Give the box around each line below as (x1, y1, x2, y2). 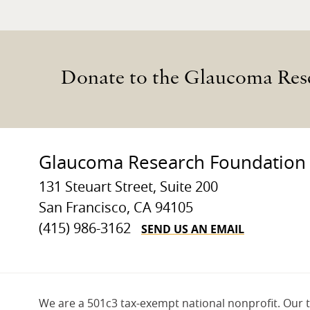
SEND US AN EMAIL (141, 221, 244, 237)
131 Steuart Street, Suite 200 (39, 180, 218, 194)
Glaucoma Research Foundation (39, 154, 306, 172)
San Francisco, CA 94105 (39, 201, 193, 215)
